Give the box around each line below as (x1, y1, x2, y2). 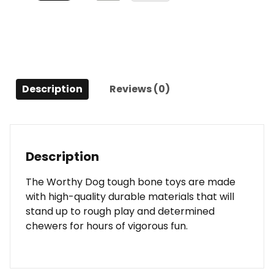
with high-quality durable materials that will (26, 189, 234, 204)
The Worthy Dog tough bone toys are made (26, 174, 235, 189)
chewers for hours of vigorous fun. (26, 218, 188, 233)
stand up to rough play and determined (26, 204, 215, 218)
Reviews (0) (109, 81, 170, 96)
